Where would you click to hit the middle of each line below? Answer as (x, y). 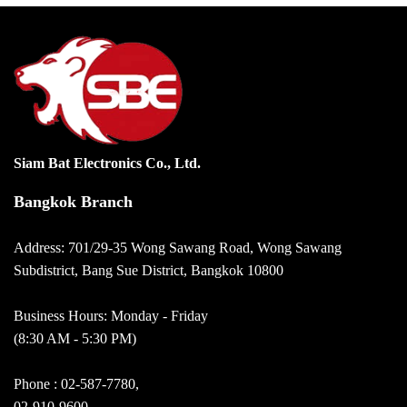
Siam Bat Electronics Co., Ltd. (107, 163)
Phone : (37, 384)
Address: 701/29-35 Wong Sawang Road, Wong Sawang (178, 248)
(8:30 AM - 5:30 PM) (75, 338)
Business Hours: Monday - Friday (111, 316)
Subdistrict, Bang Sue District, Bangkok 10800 (149, 270)
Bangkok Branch (73, 202)
